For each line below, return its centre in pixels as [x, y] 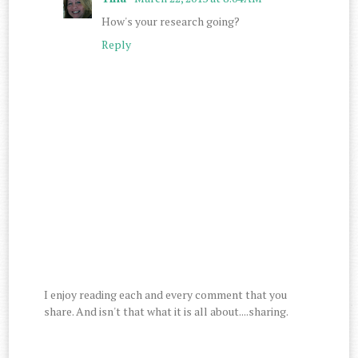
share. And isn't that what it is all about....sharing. [167, 311]
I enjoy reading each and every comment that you [166, 294]
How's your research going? [171, 21]
